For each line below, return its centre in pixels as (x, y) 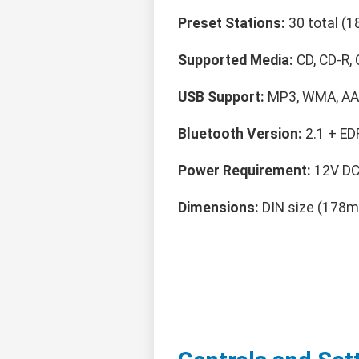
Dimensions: (218, 208)
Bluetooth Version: (240, 134)
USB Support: (221, 97)
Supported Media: (236, 61)
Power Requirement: (244, 171)
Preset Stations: (232, 24)
